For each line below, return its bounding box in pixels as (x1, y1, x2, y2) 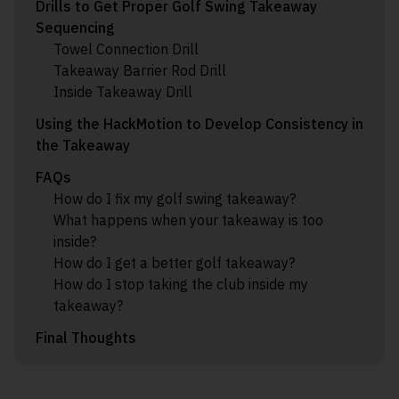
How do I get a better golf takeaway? (53, 254, 295, 272)
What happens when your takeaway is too (53, 211, 323, 229)
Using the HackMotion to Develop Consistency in (36, 115, 363, 133)
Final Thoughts (36, 329, 136, 346)
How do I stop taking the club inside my (53, 275, 308, 293)
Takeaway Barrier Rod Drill (53, 61, 226, 79)
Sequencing (36, 19, 115, 37)
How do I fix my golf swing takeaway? (53, 190, 296, 208)
